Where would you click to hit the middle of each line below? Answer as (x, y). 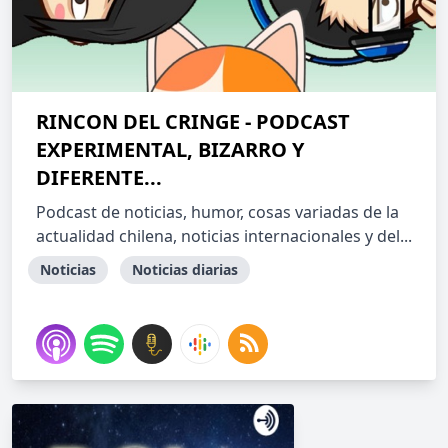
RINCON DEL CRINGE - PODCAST (193, 121)
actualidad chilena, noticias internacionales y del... (224, 236)
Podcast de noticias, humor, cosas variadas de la (217, 212)
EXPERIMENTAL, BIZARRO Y (170, 149)
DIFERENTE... (99, 177)
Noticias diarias (185, 269)
